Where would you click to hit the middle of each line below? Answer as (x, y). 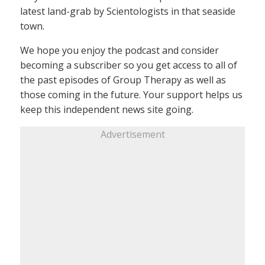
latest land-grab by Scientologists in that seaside (128, 11)
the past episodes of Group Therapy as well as (123, 80)
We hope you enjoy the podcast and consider (119, 50)
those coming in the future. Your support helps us (131, 94)
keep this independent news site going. (107, 109)
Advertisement (132, 134)
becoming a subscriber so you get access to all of (129, 65)
